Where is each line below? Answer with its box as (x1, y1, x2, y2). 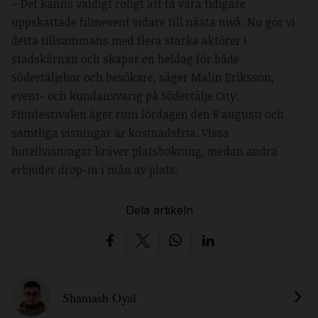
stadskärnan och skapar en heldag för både (11, 50, 239, 67)
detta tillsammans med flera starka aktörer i (11, 32, 247, 48)
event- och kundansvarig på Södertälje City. (11, 87, 239, 104)
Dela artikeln (125, 202, 193, 217)
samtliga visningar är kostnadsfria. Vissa (11, 124, 229, 141)
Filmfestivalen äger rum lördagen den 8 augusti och (11, 106, 284, 122)
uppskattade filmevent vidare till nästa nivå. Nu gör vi (11, 13, 295, 30)
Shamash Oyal (62, 288, 136, 306)
